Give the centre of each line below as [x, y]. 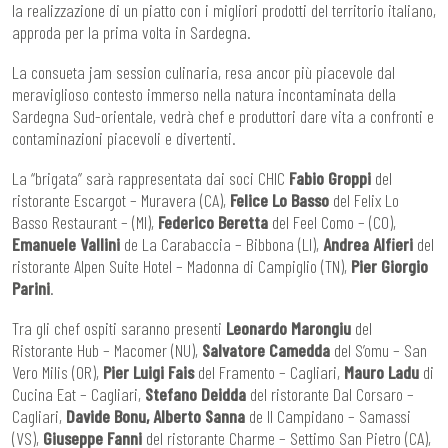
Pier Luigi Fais [148, 371]
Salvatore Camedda [266, 349]
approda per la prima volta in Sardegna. [131, 31]
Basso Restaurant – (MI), [85, 221]
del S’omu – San [378, 349]
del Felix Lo [364, 199]
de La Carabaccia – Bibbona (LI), [221, 243]
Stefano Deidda [195, 393]
